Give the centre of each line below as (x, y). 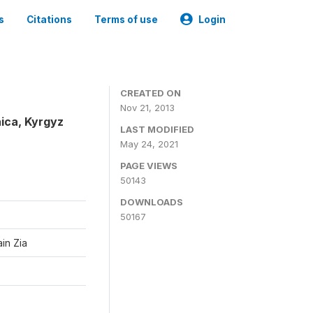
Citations (49, 20)
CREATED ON (151, 93)
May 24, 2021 (149, 144)
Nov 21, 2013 (147, 108)
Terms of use (126, 20)
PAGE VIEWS (149, 166)
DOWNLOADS (152, 202)
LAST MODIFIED (157, 129)
